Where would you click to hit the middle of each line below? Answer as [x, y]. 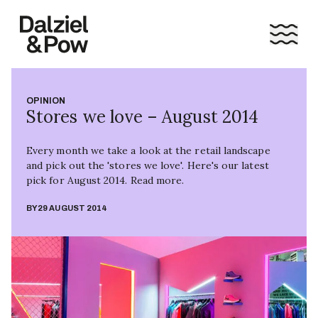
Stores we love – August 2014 [143, 117]
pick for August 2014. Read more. [105, 180]
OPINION [46, 101]
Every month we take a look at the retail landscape [148, 150]
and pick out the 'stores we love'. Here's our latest [148, 165]
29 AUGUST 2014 [73, 208]
